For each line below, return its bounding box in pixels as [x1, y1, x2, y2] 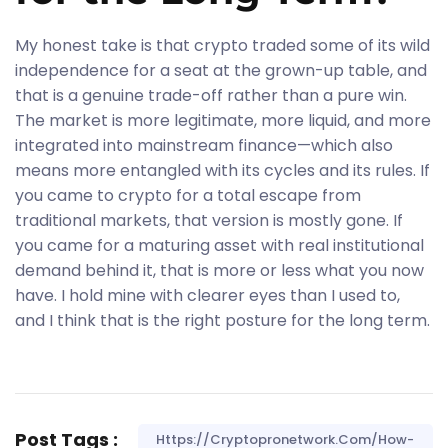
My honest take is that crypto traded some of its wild [15, 34, 430, 57]
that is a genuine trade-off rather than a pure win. [15, 84, 407, 107]
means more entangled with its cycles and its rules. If [15, 159, 430, 182]
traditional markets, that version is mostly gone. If [15, 209, 403, 232]
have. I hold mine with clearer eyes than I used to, [15, 284, 400, 307]
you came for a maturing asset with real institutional [15, 234, 424, 257]
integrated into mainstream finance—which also [15, 134, 393, 157]
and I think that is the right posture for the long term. [15, 309, 430, 332]
